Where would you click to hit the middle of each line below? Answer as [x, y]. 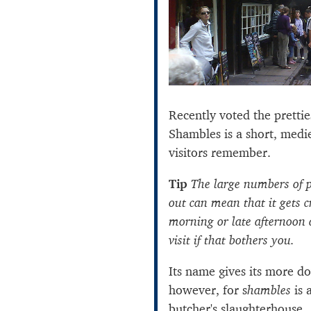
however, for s [208, 289]
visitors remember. [220, 152]
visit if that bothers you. [232, 239]
